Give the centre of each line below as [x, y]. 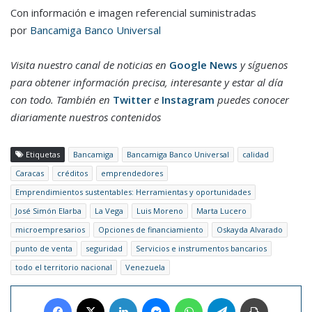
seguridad [104, 249]
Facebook [92, 298]
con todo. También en [62, 100]
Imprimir [284, 298]
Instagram [188, 100]
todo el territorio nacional [64, 267]
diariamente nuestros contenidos [86, 117]
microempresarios [50, 230]
